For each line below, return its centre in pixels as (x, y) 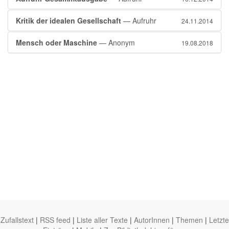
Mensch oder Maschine (56, 42)
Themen (189, 220)
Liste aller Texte (102, 220)
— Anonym (116, 42)
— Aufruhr (139, 20)
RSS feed (55, 220)
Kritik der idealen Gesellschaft (68, 20)
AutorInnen (152, 220)
